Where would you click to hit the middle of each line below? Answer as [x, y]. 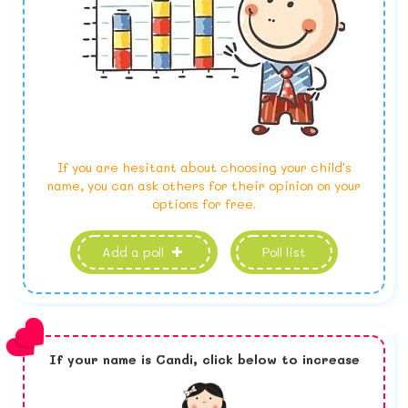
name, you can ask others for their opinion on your [204, 186]
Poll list [284, 252]
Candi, [178, 360]
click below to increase [280, 360]
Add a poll [135, 252]
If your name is [102, 360]
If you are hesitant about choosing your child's [204, 168]
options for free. [204, 204]
